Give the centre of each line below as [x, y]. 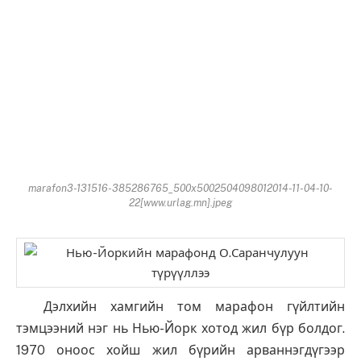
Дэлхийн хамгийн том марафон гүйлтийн [180, 306]
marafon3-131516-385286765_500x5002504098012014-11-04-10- [180, 188]
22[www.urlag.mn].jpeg [180, 202]
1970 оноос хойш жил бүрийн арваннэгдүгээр [180, 350]
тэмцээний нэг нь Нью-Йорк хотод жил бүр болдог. [180, 328]
